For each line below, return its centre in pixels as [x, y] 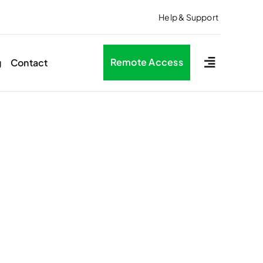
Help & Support [189, 17]
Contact [29, 63]
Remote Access [146, 62]
